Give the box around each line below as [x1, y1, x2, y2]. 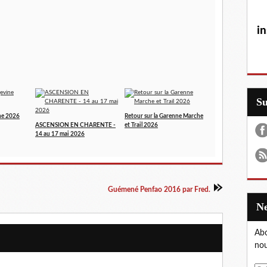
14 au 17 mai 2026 [35, 131, 85, 138]
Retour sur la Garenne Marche [125, 113, 203, 120]
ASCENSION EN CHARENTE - [35, 122, 116, 129]
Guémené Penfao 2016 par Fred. [108, 186, 210, 194]
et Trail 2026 [125, 122, 158, 129]
